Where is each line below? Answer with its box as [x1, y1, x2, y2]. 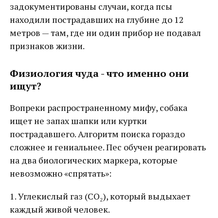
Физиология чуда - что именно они [10, 66, 189, 80]
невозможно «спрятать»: [10, 167, 111, 179]
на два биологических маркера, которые [10, 154, 178, 166]
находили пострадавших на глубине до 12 [10, 13, 184, 25]
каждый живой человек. [10, 203, 110, 215]
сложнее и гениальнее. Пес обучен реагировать [10, 141, 206, 153]
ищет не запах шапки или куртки [10, 114, 147, 127]
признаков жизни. [10, 39, 85, 52]
